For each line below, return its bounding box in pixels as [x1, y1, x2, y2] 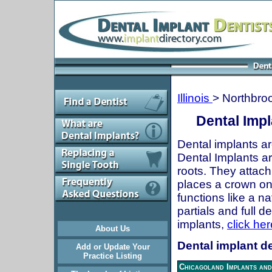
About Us [95, 224, 130, 233]
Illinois [177, 92, 212, 104]
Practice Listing [83, 251, 142, 260]
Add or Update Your [75, 242, 150, 251]
